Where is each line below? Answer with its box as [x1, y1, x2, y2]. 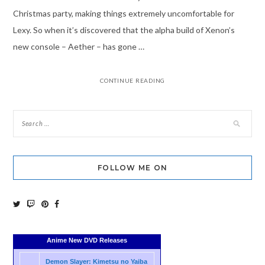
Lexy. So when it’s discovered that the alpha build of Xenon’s [12, 24, 235, 35]
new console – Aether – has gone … [12, 41, 144, 51]
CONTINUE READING [100, 76, 165, 84]
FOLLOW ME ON [98, 163, 167, 172]
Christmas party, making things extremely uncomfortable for [12, 8, 234, 18]
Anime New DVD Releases [46, 237, 127, 244]
